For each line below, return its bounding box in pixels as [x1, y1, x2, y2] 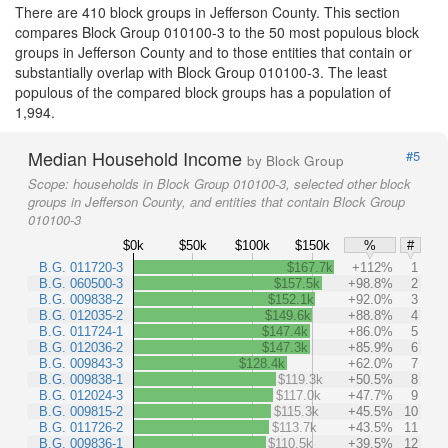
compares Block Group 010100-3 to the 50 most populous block [15, 22, 419, 42]
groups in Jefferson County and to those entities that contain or [15, 42, 412, 62]
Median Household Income [28, 145, 247, 171]
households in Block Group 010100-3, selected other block [73, 174, 411, 193]
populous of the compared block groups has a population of [15, 82, 391, 102]
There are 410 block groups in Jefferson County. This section [15, 2, 400, 22]
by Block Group [247, 151, 344, 170]
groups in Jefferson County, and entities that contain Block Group [28, 192, 405, 211]
